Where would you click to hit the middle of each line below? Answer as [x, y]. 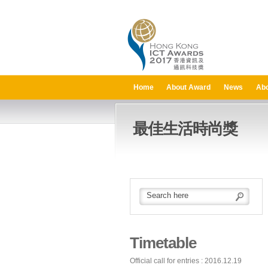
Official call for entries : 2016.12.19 [186, 261]
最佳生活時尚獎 [185, 129]
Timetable [163, 243]
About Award [189, 87]
